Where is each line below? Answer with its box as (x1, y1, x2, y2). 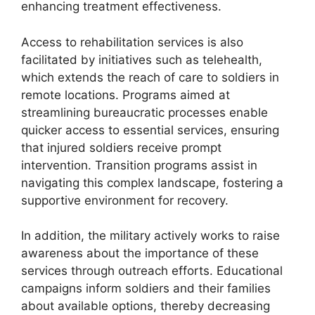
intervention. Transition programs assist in (21, 157, 257, 172)
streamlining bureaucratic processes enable (21, 105, 268, 120)
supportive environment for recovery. (21, 193, 229, 207)
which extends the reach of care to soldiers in (21, 70, 279, 84)
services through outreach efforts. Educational (21, 264, 283, 278)
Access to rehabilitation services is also (21, 34, 243, 49)
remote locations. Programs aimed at (21, 87, 230, 102)
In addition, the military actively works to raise (21, 229, 280, 243)
